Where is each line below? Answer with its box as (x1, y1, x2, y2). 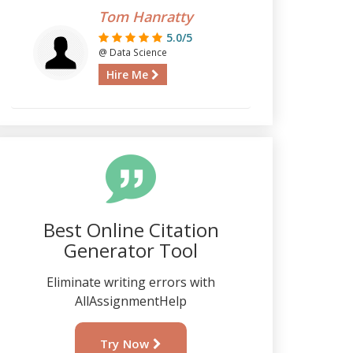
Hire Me (106, 67, 151, 82)
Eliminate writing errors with (46, 273, 215, 291)
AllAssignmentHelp (75, 292, 187, 310)
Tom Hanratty (98, 7, 193, 26)
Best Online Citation (43, 217, 219, 243)
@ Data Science (98, 46, 167, 58)
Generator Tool (64, 237, 198, 263)
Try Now (99, 336, 154, 351)
